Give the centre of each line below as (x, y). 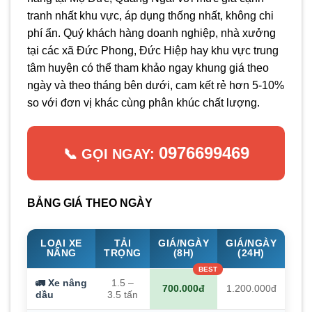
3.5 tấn (123, 295)
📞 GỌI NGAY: (111, 154)
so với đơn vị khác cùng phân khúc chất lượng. (143, 103)
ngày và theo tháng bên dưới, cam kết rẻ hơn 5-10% (156, 86)
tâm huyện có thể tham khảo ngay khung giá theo (148, 68)
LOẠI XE (61, 244)
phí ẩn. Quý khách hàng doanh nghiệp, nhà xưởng (151, 33)
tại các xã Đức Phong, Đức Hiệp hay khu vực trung (153, 51)
